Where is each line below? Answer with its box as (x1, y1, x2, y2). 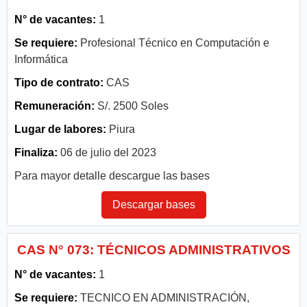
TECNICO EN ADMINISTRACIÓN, (77, 291, 249, 304)
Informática (14, 53, 68, 65)
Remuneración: (14, 99, 95, 112)
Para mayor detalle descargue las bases (14, 169, 210, 182)
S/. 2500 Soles (95, 99, 169, 112)
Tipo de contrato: (14, 76, 106, 88)
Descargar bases (112, 198, 195, 210)
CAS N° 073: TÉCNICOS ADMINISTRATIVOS (16, 242, 291, 257)
